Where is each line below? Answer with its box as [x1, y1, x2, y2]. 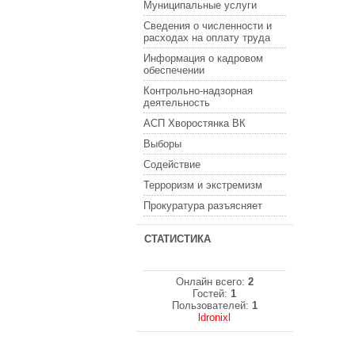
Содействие [143, 158, 200, 170]
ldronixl [198, 311, 231, 323]
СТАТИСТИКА [144, 233, 211, 245]
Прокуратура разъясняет [143, 200, 262, 212]
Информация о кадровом [143, 52, 263, 64]
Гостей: [193, 288, 231, 300]
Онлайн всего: [176, 276, 248, 288]
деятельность [143, 97, 210, 109]
